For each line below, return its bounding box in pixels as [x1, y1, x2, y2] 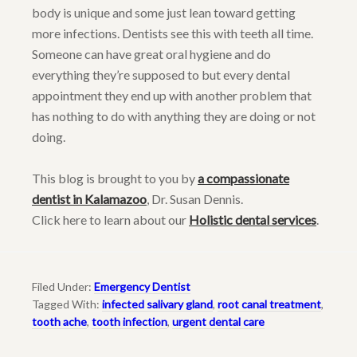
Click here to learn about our [32, 212, 189, 228]
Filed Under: [32, 280, 94, 294]
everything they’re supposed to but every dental [32, 67, 290, 83]
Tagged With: [32, 297, 102, 312]
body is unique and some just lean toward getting [32, 5, 296, 21]
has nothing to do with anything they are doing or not [32, 108, 316, 124]
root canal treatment [218, 297, 321, 312]
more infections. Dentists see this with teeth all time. [32, 25, 313, 41]
